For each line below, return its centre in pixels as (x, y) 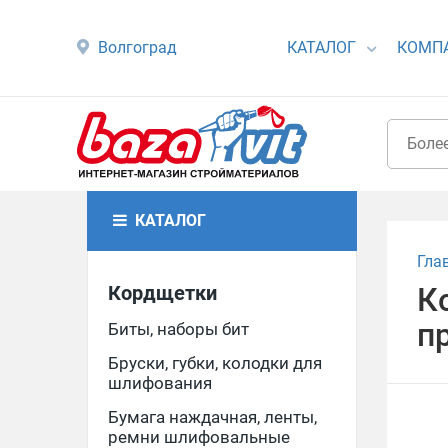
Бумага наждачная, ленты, (212, 417)
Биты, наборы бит (178, 329)
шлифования (160, 383)
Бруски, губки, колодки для (215, 363)
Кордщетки (162, 293)
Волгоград (138, 47)
